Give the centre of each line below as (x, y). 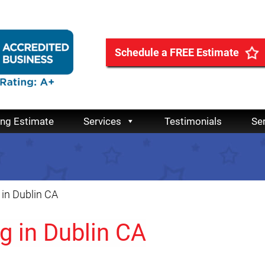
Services (102, 122)
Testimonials (193, 122)
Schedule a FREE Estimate (177, 52)
